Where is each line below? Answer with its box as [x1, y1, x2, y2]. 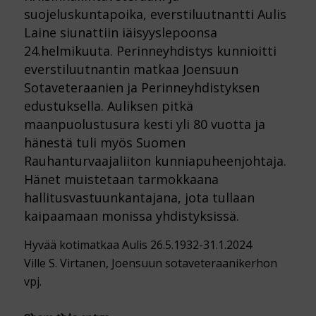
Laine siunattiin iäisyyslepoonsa [23, 24, 217, 42]
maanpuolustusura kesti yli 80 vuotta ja [23, 116, 265, 133]
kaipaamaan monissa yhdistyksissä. [23, 207, 239, 225]
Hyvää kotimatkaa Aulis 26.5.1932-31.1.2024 [23, 237, 252, 253]
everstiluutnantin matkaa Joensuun [23, 61, 238, 78]
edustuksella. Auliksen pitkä [23, 97, 193, 115]
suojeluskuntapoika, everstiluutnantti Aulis [23, 6, 286, 23]
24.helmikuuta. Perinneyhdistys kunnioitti [23, 42, 276, 60]
